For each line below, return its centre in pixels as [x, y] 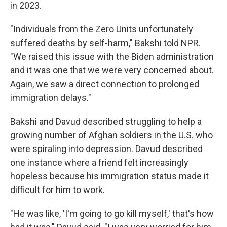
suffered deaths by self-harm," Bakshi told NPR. [105, 43]
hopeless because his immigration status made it [109, 176]
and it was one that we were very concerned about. [112, 70]
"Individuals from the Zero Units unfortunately [102, 29]
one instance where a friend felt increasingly [99, 162]
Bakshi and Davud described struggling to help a [106, 121]
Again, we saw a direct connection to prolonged [105, 84]
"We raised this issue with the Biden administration [112, 56]
